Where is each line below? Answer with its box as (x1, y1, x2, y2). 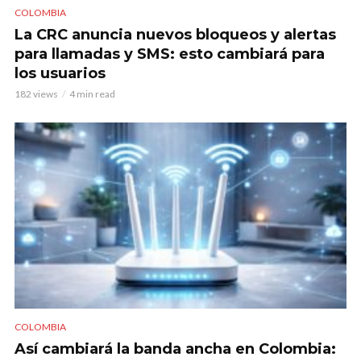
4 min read (69, 87, 115, 100)
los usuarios (15, 64, 106, 82)
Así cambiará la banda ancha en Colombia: (15, 339, 336, 358)
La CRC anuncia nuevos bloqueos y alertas (15, 25, 336, 44)
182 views (15, 87, 58, 100)
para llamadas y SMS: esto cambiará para (15, 44, 325, 63)
